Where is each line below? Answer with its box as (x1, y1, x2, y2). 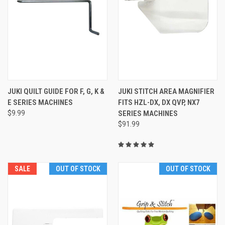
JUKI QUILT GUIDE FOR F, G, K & (8, 86, 104, 96)
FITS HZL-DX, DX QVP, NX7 (118, 97, 200, 107)
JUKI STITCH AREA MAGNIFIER (118, 86, 214, 96)
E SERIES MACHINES (8, 97, 73, 107)
